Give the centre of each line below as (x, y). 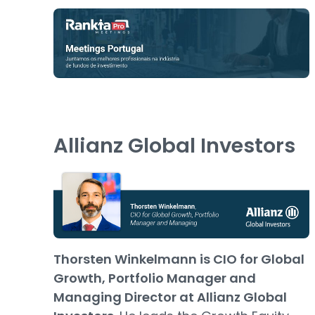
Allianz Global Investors (174, 145)
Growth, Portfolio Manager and (155, 278)
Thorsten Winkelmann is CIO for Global (179, 259)
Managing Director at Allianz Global (170, 297)
